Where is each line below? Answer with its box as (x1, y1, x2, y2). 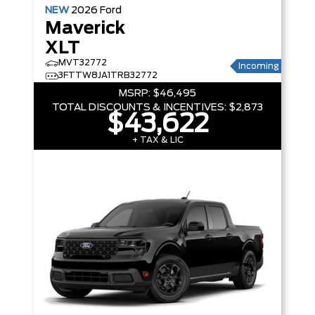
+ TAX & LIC (131, 136, 184, 144)
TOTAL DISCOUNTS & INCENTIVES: (52, 103, 226, 112)
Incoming (238, 62, 278, 70)
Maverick (45, 20, 125, 37)
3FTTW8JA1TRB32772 (58, 71, 157, 79)
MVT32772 (58, 58, 107, 67)
